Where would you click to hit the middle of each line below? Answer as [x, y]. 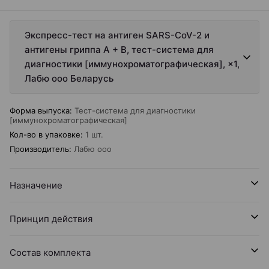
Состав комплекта [50, 252]
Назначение [36, 185]
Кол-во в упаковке [45, 134]
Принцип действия [51, 219]
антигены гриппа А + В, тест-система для [119, 50]
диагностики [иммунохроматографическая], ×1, [132, 64]
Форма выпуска [40, 110]
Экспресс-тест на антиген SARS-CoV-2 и [117, 35]
